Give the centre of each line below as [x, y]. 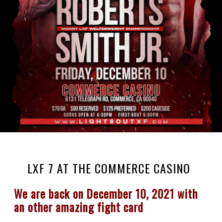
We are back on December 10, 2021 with [106, 194]
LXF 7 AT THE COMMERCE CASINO [109, 168]
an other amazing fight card [79, 207]
